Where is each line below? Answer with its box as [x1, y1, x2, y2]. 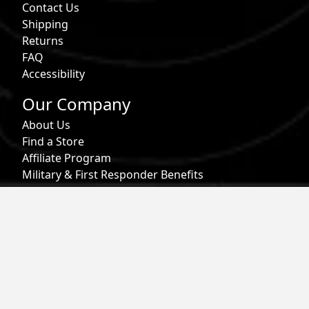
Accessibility [22, 66, 85, 81]
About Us [22, 117, 70, 133]
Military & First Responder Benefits [22, 167, 203, 183]
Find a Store [22, 134, 84, 150]
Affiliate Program [22, 150, 111, 166]
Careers [22, 183, 63, 199]
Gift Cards [22, 200, 74, 216]
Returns [22, 32, 63, 48]
